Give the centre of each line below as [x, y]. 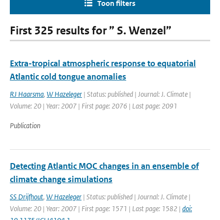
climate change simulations [61, 179]
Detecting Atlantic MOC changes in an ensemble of [104, 166]
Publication [25, 125]
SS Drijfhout [27, 197]
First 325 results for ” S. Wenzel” [91, 31]
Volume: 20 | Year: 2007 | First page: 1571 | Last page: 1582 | [96, 208]
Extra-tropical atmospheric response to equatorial [103, 63]
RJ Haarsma [27, 94]
